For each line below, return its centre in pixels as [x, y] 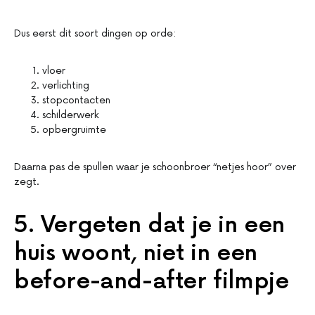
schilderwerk [71, 115]
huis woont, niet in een [136, 254]
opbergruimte [74, 130]
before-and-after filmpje [152, 282]
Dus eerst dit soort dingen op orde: [95, 34]
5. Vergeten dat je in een [150, 226]
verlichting [66, 86]
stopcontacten [76, 101]
